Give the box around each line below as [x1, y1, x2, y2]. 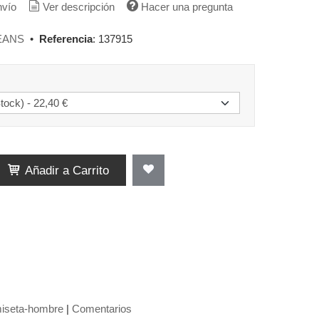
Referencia [39, 33, 93, 45]
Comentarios [72, 303, 132, 315]
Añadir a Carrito [21, 163, 109, 177]
